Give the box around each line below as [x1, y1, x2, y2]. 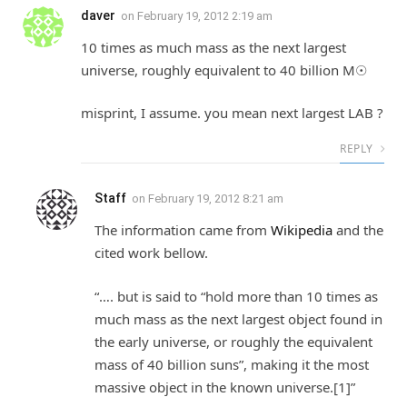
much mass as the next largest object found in [94, 309, 382, 328]
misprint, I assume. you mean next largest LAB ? [81, 104, 383, 123]
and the [333, 221, 383, 240]
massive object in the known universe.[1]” [94, 377, 355, 396]
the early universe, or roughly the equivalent [94, 332, 372, 351]
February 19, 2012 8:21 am [148, 192, 283, 206]
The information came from [94, 221, 271, 240]
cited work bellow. [94, 243, 208, 263]
